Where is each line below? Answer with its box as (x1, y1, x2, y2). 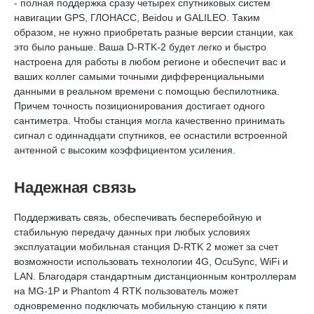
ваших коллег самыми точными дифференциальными (14, 71, 264, 82)
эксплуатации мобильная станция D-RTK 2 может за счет (14, 241, 278, 252)
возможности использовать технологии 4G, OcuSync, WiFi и (14, 256, 288, 267)
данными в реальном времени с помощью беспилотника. (14, 86, 280, 97)
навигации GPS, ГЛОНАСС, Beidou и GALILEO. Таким (14, 12, 260, 23)
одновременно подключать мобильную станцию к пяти (14, 300, 267, 311)
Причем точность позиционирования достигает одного (14, 100, 265, 111)
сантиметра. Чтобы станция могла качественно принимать (14, 115, 285, 126)
